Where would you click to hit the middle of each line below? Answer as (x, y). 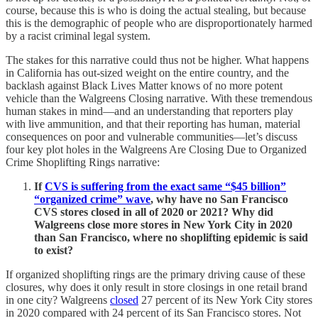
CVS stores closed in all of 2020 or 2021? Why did (154, 212)
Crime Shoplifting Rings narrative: (83, 162)
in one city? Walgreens (58, 300)
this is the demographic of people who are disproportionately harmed (159, 23)
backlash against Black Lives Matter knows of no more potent (144, 85)
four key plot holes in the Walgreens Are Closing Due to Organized (156, 149)
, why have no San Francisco (219, 199)
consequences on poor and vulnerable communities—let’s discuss (152, 136)
